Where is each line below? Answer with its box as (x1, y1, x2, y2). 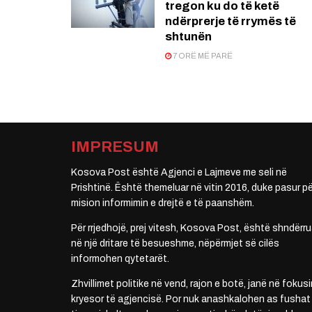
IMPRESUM (71, 139, 159, 156)
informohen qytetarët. (71, 253, 169, 265)
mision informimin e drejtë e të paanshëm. (71, 198, 254, 209)
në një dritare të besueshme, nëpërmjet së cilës (71, 238, 279, 249)
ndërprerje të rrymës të (165, 15, 296, 29)
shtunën (165, 30, 212, 44)
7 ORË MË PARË (171, 52, 233, 61)
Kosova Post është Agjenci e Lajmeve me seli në (71, 167, 287, 178)
